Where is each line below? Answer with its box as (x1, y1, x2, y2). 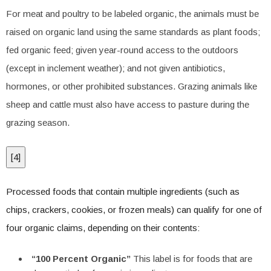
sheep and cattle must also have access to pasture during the (6, 99, 249, 109)
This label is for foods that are (131, 253, 252, 264)
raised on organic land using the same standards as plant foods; (6, 27, 260, 37)
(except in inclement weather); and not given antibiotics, (6, 63, 225, 73)
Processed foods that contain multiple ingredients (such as (6, 186, 240, 197)
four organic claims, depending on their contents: (6, 223, 200, 233)
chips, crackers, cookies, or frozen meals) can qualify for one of (6, 204, 262, 215)
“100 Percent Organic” (31, 253, 131, 264)
